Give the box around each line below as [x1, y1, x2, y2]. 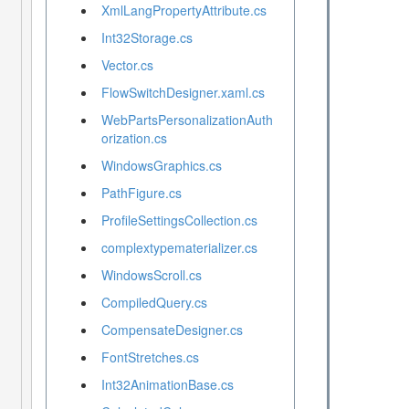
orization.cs [100, 129, 167, 148]
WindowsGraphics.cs [100, 156, 222, 175]
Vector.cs [100, 56, 153, 75]
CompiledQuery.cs [100, 293, 207, 312]
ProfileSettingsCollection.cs [100, 211, 257, 230]
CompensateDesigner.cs [100, 320, 243, 340]
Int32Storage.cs [100, 28, 193, 47]
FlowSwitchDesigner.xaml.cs [100, 83, 265, 102]
